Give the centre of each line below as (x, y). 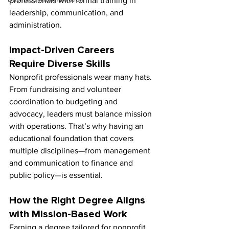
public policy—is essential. (56, 175)
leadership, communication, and (67, 13)
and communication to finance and (72, 163)
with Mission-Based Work (68, 214)
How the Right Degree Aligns (78, 201)
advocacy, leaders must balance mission (82, 114)
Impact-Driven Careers (63, 50)
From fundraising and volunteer (66, 89)
